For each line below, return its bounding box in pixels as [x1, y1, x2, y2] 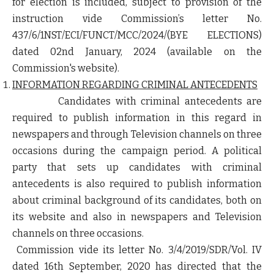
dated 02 [12, 46, 62, 58]
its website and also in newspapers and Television [12, 211, 262, 223]
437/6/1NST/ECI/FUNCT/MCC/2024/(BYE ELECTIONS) [12, 29, 262, 42]
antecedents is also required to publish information [12, 178, 262, 190]
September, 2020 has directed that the [63, 261, 262, 273]
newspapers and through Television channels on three [12, 128, 262, 141]
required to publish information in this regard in [12, 112, 262, 124]
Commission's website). [12, 62, 119, 75]
